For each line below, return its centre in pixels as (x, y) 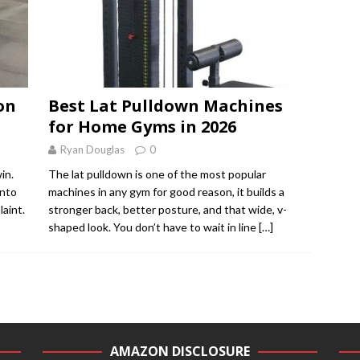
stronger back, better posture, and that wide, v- (167, 210)
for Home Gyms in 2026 (142, 127)
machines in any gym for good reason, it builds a (166, 192)
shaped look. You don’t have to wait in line (153, 227)
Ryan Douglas (92, 150)
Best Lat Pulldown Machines (165, 106)
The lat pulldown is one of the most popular (157, 174)
